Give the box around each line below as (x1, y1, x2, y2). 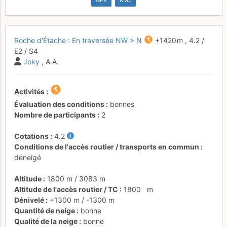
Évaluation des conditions (14, 99, 104, 108)
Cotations (14, 131, 49, 140)
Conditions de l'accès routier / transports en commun (14, 142, 199, 151)
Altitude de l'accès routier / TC (14, 184, 118, 194)
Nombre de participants (14, 110, 96, 119)
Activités (14, 87, 45, 96)
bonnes (110, 99, 134, 108)
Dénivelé (14, 195, 44, 204)
